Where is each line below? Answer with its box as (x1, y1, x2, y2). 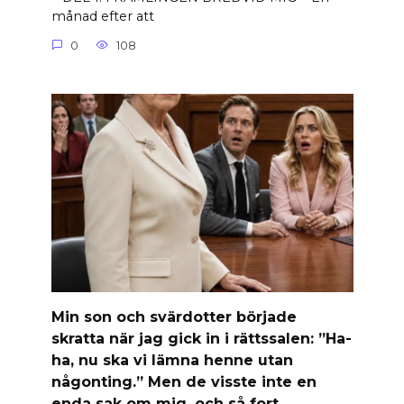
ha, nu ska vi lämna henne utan (50, 351, 293, 369)
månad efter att (50, 8, 154, 25)
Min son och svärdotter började (50, 308, 297, 326)
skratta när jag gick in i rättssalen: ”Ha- (50, 329, 352, 347)
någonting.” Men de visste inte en (50, 372, 317, 390)
